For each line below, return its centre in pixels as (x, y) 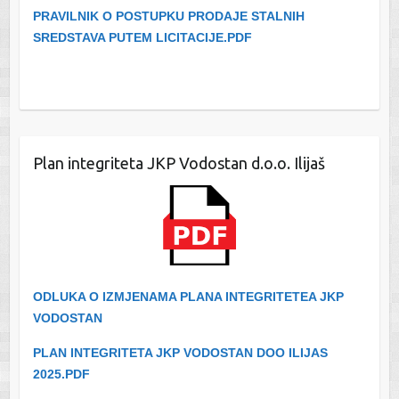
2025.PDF (61, 374)
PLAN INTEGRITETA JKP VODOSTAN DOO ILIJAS (180, 352)
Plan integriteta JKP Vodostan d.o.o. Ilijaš (179, 163)
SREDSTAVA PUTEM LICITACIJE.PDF (142, 38)
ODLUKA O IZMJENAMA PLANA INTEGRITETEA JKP (188, 296)
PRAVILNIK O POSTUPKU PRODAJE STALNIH (168, 16)
